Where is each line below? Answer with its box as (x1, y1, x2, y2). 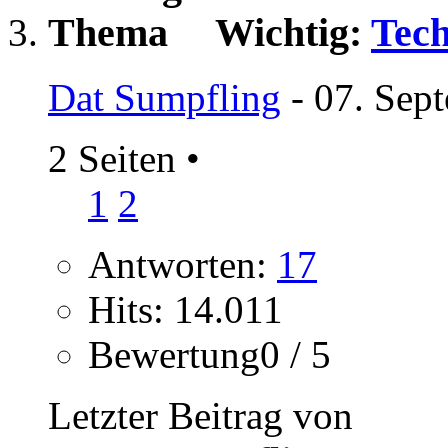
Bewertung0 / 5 (88, 332, 331, 376)
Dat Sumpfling (48, 75, 281, 119)
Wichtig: (215, 10, 371, 56)
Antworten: (88, 242, 277, 286)
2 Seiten (48, 136, 186, 180)
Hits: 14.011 (88, 287, 283, 331)
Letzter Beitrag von (48, 393, 353, 437)
